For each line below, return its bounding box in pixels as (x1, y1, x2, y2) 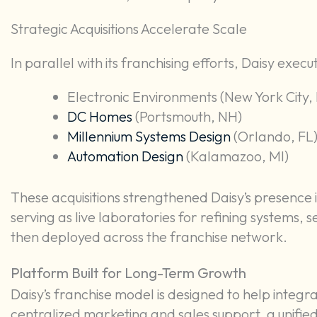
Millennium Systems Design (67, 127, 231, 145)
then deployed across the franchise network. (11, 227, 287, 246)
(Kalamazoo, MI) (183, 146, 289, 165)
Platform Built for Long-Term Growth (11, 263, 246, 282)
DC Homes (67, 107, 132, 125)
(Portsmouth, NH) (132, 107, 242, 125)
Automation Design (67, 146, 183, 165)
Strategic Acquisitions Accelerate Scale (11, 19, 247, 38)
